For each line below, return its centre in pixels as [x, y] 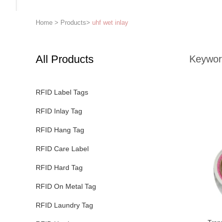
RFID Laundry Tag [64, 205]
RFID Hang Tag [60, 130]
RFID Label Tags [62, 92]
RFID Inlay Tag [59, 111]
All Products [65, 59]
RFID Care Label [62, 149]
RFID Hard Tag [59, 167]
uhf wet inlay [110, 23]
